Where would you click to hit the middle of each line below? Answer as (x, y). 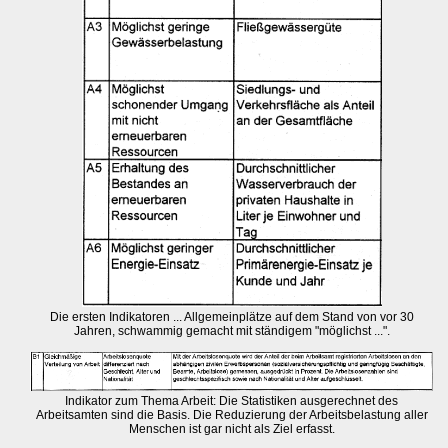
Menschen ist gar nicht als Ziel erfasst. (231, 429)
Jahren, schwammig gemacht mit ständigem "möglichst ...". (231, 331)
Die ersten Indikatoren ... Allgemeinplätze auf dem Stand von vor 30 (231, 317)
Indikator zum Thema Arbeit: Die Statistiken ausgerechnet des (232, 401)
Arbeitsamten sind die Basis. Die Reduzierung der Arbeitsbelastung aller (231, 415)
